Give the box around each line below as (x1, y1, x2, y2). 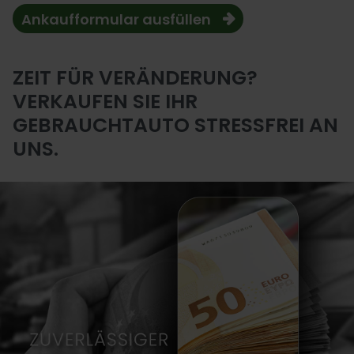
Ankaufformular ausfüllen (21, 9, 211, 29)
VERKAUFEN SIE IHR (13, 88, 198, 115)
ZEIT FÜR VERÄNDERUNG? (13, 64, 258, 92)
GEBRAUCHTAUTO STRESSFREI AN (13, 111, 338, 139)
